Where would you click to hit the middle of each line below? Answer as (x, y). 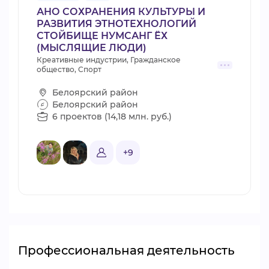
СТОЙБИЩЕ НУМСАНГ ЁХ (102, 36)
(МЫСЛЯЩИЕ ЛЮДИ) (92, 48)
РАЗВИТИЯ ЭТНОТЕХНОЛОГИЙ (116, 24)
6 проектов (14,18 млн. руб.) (112, 116)
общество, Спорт (69, 69)
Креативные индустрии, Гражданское (109, 60)
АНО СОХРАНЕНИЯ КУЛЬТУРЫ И (121, 12)
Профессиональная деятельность (126, 250)
